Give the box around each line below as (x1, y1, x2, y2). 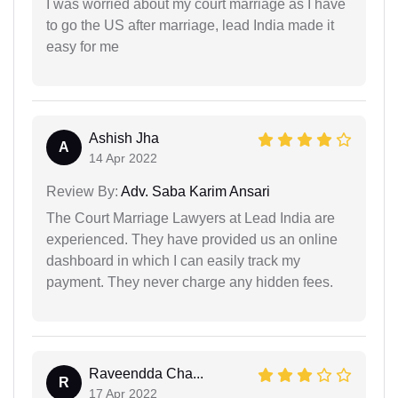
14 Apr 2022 (89, 151, 157, 166)
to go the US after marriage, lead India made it (46, 18, 334, 34)
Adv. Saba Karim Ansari (118, 184, 270, 200)
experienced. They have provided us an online (46, 232, 338, 248)
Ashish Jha (89, 131, 159, 147)
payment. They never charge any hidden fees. (46, 275, 333, 291)
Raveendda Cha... (89, 366, 203, 382)
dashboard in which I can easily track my (46, 253, 300, 269)
